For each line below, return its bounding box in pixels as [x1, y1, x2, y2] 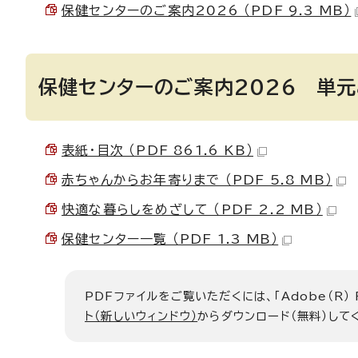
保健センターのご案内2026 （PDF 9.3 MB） [62, 4, 352, 17]
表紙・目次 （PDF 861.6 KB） [62, 144, 253, 157]
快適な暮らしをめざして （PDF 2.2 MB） [62, 203, 323, 216]
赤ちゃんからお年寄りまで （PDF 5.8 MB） [62, 173, 332, 186]
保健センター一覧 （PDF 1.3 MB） [62, 233, 279, 245]
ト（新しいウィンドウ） [85, 310, 198, 322]
